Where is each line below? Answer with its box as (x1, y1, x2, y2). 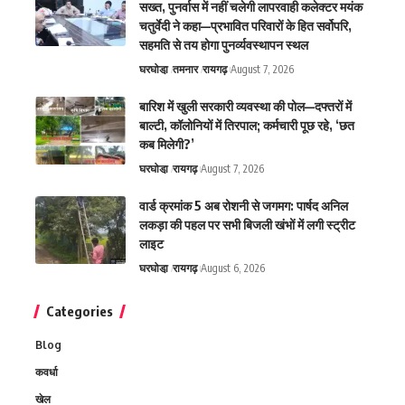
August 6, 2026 (201, 261, 266, 276)
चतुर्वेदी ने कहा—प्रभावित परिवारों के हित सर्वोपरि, (139, 18, 352, 34)
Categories (46, 303, 113, 320)
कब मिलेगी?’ (139, 137, 194, 153)
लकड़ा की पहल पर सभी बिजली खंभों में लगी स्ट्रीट (139, 217, 355, 233)
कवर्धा (35, 365, 58, 380)
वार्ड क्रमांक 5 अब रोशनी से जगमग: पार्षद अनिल (139, 198, 348, 214)
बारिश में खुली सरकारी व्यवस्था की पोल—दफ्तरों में (139, 99, 352, 115)
